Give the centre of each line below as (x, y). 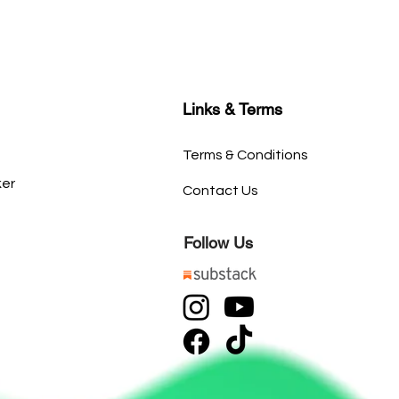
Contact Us (220, 191)
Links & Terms (232, 109)
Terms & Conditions (245, 155)
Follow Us (218, 243)
